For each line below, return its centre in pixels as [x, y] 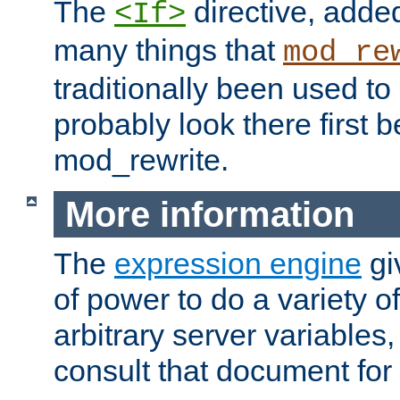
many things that [168, 50]
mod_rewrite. [141, 159]
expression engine [238, 264]
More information [209, 214]
